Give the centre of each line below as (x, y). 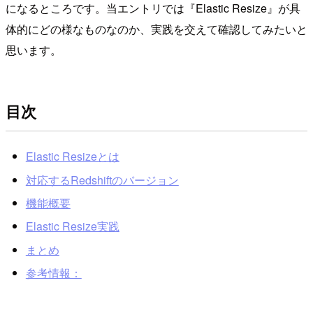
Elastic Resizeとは (72, 156)
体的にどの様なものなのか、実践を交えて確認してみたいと (156, 29)
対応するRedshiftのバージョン (102, 180)
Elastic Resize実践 (72, 226)
